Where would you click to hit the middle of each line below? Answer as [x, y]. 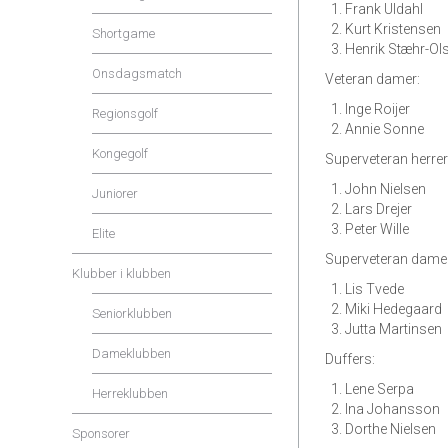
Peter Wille [377, 229]
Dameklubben [131, 353]
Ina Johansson [392, 409]
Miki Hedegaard [393, 309]
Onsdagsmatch [137, 73]
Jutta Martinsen [393, 329]
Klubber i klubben [121, 273]
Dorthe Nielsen [390, 429]
